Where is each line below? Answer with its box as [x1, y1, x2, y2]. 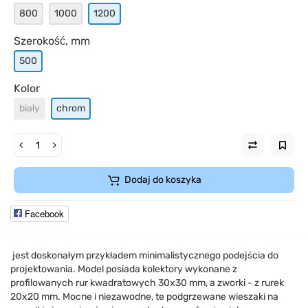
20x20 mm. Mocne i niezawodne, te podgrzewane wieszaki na [10, 291, 278, 302]
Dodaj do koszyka [124, 174, 201, 186]
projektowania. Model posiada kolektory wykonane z [10, 263, 237, 275]
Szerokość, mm [14, 34, 90, 47]
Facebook [25, 207, 64, 220]
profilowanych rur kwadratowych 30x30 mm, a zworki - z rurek [10, 277, 284, 289]
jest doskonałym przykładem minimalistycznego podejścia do [10, 250, 278, 261]
